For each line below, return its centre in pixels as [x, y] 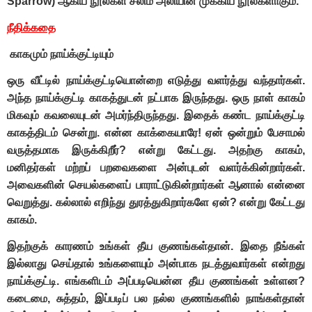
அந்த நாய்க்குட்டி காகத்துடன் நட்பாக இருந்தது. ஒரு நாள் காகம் [156, 98]
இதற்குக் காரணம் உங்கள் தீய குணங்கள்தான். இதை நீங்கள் [156, 247]
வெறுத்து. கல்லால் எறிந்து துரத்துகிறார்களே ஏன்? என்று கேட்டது [156, 203]
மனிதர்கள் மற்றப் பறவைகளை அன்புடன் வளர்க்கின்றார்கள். [156, 168]
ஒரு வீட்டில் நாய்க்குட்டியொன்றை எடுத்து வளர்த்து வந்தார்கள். [156, 81]
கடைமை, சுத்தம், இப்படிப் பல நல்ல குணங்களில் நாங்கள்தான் [156, 299]
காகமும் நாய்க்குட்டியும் [62, 54]
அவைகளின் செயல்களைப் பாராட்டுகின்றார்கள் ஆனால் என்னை [156, 185]
